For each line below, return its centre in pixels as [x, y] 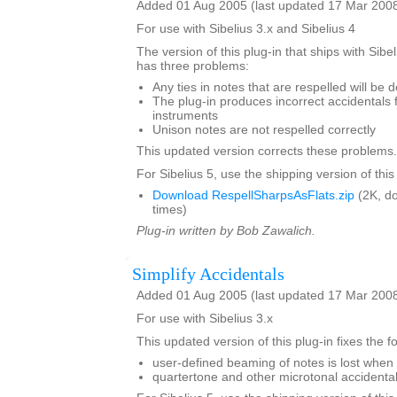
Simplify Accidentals [208, 274]
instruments [185, 116]
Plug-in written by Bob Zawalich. [226, 231]
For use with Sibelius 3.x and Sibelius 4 [246, 29]
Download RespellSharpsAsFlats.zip [253, 195]
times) [170, 210]
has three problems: [193, 66]
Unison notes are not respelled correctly [264, 130]
